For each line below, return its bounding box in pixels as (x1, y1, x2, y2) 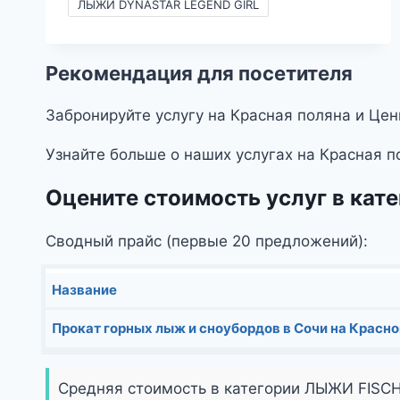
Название (52, 281, 117, 299)
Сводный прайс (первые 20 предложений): (46, 232, 368, 251)
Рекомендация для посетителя (46, 62, 353, 86)
